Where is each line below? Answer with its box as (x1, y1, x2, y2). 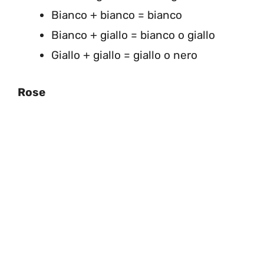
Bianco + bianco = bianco (51, 8, 182, 22)
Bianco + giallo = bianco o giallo (51, 28, 215, 42)
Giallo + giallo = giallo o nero (51, 48, 197, 62)
